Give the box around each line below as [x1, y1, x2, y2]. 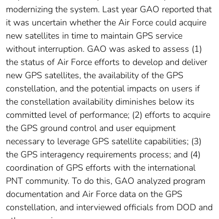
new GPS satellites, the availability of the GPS [6, 69, 183, 82]
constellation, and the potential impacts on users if [6, 83, 200, 95]
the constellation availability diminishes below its [6, 96, 195, 108]
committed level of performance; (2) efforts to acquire [6, 109, 210, 121]
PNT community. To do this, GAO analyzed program [6, 175, 205, 187]
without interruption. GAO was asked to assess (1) [6, 43, 202, 55]
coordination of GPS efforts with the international [6, 162, 196, 174]
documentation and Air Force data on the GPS [6, 188, 182, 200]
